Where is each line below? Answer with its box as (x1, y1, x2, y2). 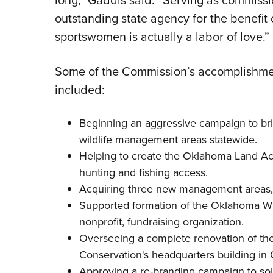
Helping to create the (79, 148, 183, 165)
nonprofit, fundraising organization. (79, 214, 244, 230)
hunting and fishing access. (79, 165, 208, 181)
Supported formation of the (79, 197, 211, 214)
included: (54, 80, 105, 99)
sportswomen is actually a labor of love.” (54, 27, 269, 46)
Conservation (79, 247, 142, 263)
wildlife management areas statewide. (79, 132, 257, 148)
